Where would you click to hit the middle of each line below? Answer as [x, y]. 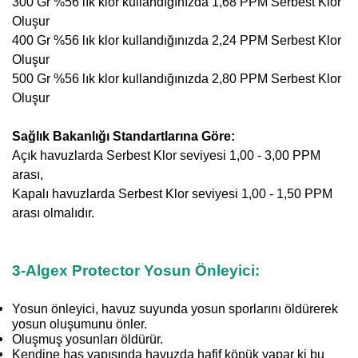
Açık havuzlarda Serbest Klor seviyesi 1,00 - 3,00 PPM [166, 155]
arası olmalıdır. [53, 213]
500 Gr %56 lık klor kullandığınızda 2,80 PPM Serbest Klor [177, 78]
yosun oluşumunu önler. [80, 324]
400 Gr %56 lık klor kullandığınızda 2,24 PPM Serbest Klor [177, 40]
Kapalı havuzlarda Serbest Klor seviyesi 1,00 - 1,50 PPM [172, 193]
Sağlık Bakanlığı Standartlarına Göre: [123, 136]
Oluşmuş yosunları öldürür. [88, 339]
